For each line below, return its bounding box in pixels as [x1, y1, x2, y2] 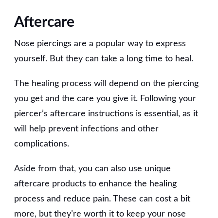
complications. [14, 139, 69, 148]
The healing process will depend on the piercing [14, 79, 199, 88]
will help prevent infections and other [14, 124, 159, 133]
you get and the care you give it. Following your [14, 94, 196, 103]
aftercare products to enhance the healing [14, 179, 177, 188]
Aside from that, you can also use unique [14, 164, 171, 173]
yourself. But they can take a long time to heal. [14, 54, 193, 63]
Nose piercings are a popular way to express [14, 39, 186, 48]
